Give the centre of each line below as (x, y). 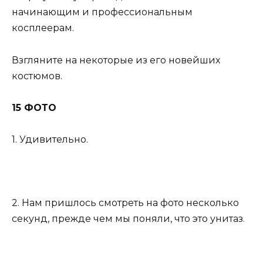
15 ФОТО (34, 107)
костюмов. (37, 76)
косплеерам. (43, 28)
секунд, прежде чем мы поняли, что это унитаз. (128, 219)
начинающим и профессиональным (102, 12)
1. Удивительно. (50, 139)
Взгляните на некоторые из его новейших (116, 60)
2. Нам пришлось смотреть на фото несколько (125, 203)
